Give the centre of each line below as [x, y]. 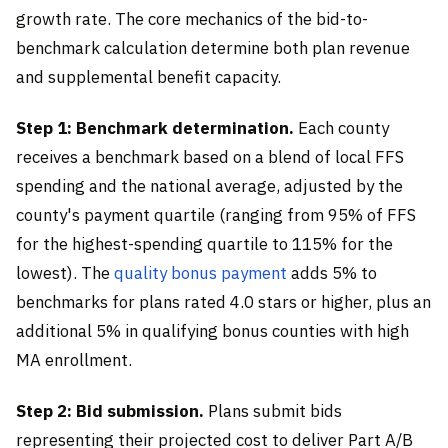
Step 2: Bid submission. [110, 411]
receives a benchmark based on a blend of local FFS [210, 157]
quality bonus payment [200, 273]
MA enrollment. [74, 360]
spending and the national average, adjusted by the [209, 186]
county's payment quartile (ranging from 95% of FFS [216, 215]
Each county [341, 128]
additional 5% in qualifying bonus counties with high [212, 331]
